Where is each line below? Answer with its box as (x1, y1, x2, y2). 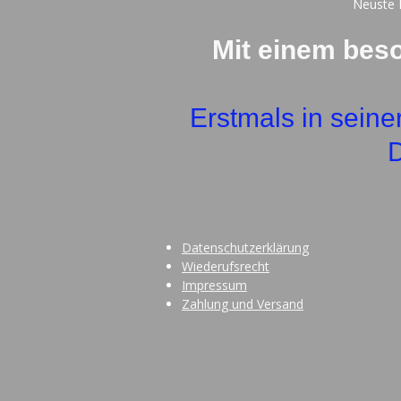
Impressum (182, 276, 247, 294)
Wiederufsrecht (182, 257, 269, 275)
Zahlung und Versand (182, 294, 303, 312)
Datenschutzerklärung (182, 238, 309, 256)
